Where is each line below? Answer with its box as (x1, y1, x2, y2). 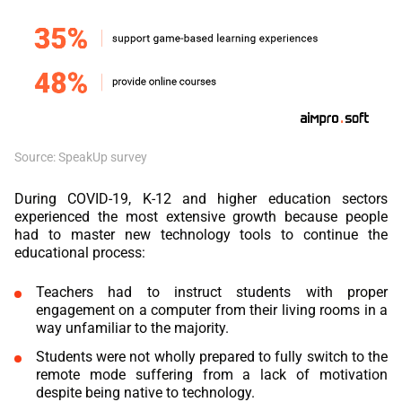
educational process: (14, 243, 145, 261)
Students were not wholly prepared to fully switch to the (36, 347, 388, 365)
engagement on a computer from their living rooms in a (36, 301, 388, 319)
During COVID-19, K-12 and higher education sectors (14, 189, 388, 207)
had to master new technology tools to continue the (14, 225, 388, 243)
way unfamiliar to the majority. (36, 319, 229, 336)
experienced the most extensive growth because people (14, 207, 388, 225)
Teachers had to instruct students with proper (36, 283, 388, 301)
